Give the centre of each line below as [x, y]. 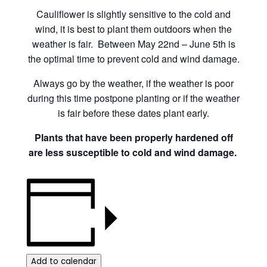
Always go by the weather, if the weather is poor [133, 83]
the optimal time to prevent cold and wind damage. [133, 58]
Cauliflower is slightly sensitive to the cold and [133, 14]
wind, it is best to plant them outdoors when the [133, 29]
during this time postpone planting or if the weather [133, 98]
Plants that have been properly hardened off [133, 137]
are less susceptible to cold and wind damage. [133, 152]
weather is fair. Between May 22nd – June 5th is [133, 44]
